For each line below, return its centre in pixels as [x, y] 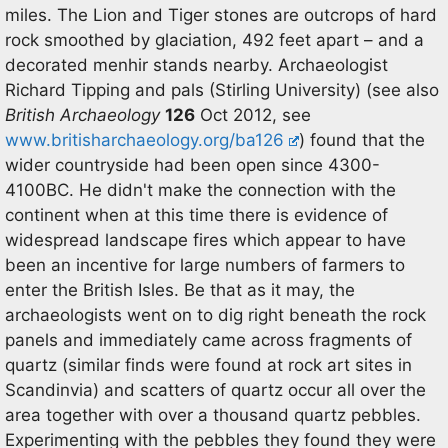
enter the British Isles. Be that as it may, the [180, 290]
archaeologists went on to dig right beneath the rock [215, 315]
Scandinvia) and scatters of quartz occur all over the [215, 390]
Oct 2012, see [253, 115]
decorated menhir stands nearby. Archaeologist [196, 65]
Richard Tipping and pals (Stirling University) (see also [222, 90]
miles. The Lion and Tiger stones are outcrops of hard [221, 15]
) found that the [362, 140]
